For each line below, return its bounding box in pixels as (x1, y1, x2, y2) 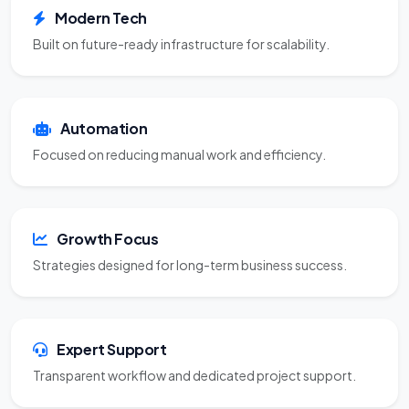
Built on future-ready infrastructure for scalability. (33, 28, 330, 45)
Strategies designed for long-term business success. (33, 249, 347, 266)
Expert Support (54, 332, 167, 351)
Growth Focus (54, 222, 159, 241)
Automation (58, 111, 148, 131)
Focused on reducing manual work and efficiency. (33, 139, 326, 155)
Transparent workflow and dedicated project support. (33, 360, 356, 376)
